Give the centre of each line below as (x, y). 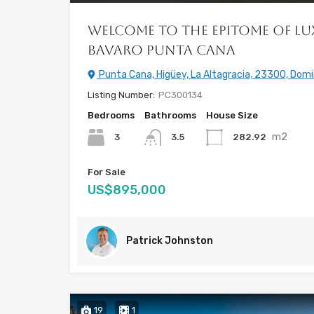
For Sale (107, 172)
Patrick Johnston (170, 241)
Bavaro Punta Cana (162, 49)
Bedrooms (111, 115)
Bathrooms (170, 115)
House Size (232, 115)
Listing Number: (121, 95)
